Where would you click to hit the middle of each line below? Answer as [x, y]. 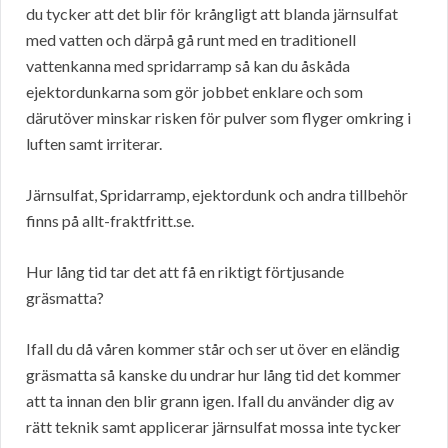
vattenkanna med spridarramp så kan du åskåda [188, 66]
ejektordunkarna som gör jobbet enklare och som [194, 92]
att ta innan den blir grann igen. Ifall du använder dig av [210, 401]
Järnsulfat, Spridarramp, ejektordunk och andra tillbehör [217, 195]
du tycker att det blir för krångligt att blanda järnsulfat [212, 14]
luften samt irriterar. [94, 144]
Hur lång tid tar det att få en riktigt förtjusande [185, 272]
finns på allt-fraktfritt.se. [110, 221]
